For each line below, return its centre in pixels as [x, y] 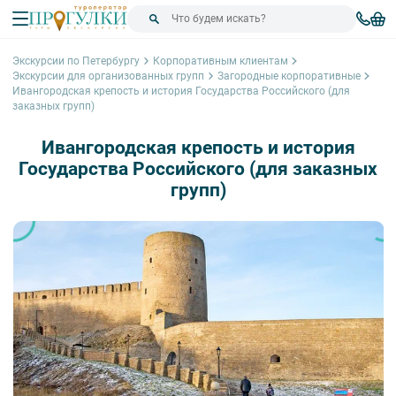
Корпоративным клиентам [220, 61]
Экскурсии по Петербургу [76, 61]
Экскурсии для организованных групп [108, 76]
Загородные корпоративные [289, 76]
